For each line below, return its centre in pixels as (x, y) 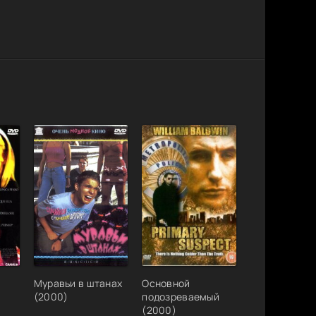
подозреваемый (181, 297)
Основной (166, 284)
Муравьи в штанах (78, 284)
